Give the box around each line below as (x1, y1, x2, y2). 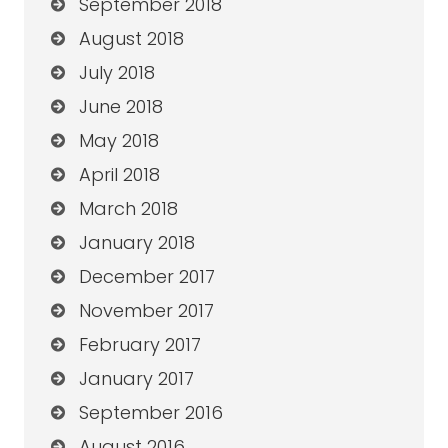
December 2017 (78, 264, 215, 290)
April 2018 (78, 162, 160, 188)
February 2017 (78, 332, 201, 358)
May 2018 (78, 128, 159, 154)
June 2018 (78, 94, 163, 120)
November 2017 (78, 298, 214, 324)
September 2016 (78, 400, 223, 426)
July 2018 (78, 60, 155, 86)
